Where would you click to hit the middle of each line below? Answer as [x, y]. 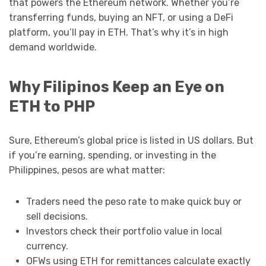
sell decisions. [57, 217]
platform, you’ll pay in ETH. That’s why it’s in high [119, 32]
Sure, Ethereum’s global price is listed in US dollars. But [131, 141]
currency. [47, 246]
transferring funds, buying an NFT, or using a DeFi [121, 17]
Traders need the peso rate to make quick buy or [134, 202]
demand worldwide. [53, 47]
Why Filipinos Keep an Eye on [117, 87]
